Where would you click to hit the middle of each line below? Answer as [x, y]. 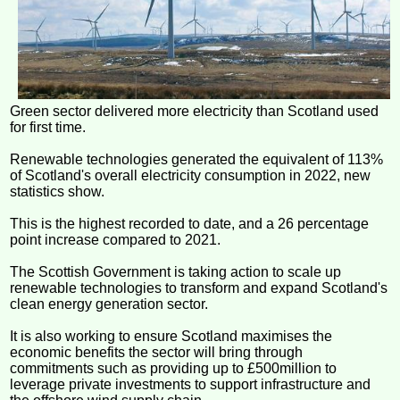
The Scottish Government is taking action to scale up [176, 272]
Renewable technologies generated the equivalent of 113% [197, 160]
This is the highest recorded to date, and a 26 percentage [190, 224]
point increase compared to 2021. [116, 240]
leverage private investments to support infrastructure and [191, 385]
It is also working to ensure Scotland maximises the [171, 337]
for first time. [48, 128]
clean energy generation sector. [109, 304]
